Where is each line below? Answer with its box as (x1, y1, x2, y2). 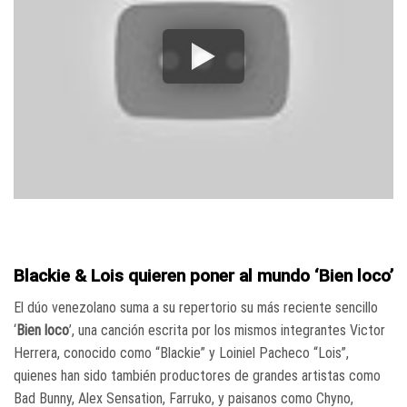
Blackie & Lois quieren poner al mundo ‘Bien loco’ (14, 265, 393, 287)
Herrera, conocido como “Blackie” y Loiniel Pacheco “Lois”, (14, 343, 349, 362)
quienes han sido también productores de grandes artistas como (14, 366, 381, 384)
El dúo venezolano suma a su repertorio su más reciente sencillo (14, 298, 378, 316)
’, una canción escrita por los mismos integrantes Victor (69, 321, 385, 339)
